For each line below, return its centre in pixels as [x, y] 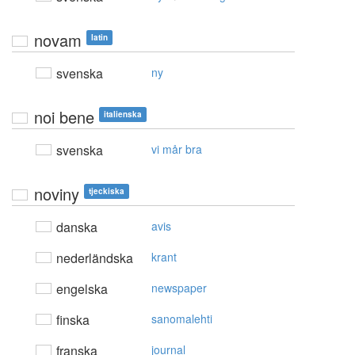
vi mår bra [177, 149]
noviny [57, 194]
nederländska [93, 258]
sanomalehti [182, 319]
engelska [80, 289]
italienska [123, 115]
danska [75, 227]
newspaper [179, 288]
